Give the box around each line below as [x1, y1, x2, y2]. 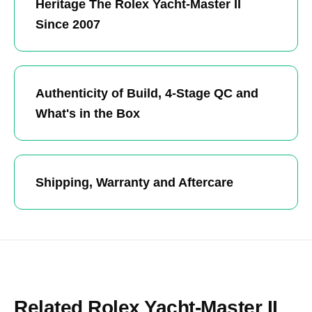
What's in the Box [36, 105, 140, 120]
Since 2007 [36, 16, 100, 31]
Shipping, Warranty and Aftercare [36, 174, 233, 189]
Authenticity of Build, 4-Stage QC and [36, 85, 258, 100]
